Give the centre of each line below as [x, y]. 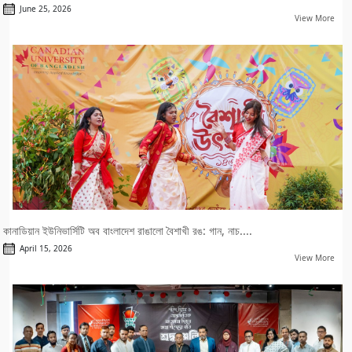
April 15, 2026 [44, 248]
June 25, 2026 [44, 8]
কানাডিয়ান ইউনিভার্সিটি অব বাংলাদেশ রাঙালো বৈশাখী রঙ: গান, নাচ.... [128, 230]
